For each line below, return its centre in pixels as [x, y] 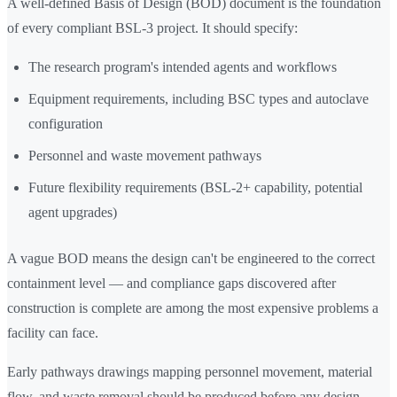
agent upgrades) [73, 213]
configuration [66, 124]
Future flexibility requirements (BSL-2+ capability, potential [195, 188]
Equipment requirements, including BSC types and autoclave [198, 99]
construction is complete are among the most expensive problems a [193, 308]
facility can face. [53, 333]
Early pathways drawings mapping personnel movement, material [190, 372]
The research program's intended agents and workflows [183, 67]
